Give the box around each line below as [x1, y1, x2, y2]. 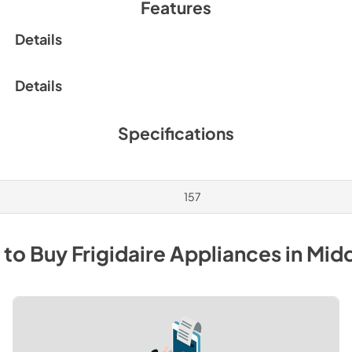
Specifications [118, 122, 234, 144]
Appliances [170, 240, 281, 266]
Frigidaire [71, 240, 166, 266]
